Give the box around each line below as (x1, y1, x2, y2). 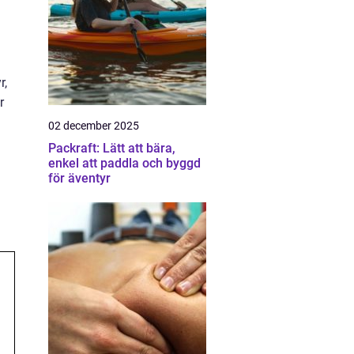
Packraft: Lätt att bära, (48, 141, 175, 156)
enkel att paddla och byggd (48, 156, 201, 171)
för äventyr (48, 171, 111, 186)
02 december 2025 (48, 119, 139, 132)
